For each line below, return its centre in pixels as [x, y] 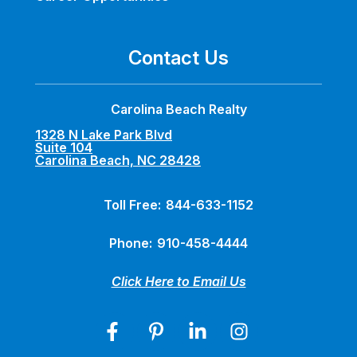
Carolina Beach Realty [178, 110]
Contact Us [178, 58]
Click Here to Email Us [178, 282]
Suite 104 [64, 148]
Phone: [132, 243]
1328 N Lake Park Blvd [104, 135]
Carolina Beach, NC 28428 [118, 161]
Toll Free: [134, 205]
